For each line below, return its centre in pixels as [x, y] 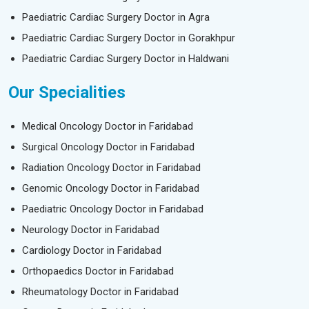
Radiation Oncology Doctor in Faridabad [111, 168]
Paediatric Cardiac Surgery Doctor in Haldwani [126, 59]
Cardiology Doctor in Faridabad [92, 250]
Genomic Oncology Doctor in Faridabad [111, 188]
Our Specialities [67, 92]
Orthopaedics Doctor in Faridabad [98, 271]
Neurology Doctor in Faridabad [91, 230]
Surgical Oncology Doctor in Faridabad [108, 147]
